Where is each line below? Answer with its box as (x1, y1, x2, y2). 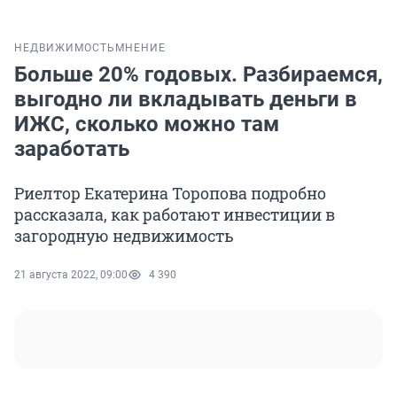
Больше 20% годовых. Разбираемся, (14, 62, 383, 88)
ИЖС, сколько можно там (14, 112, 279, 137)
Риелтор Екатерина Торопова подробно (14, 183, 326, 205)
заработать (14, 136, 129, 162)
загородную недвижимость (14, 225, 234, 247)
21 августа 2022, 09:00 (14, 269, 128, 282)
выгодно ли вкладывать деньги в (14, 87, 357, 113)
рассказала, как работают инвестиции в (14, 204, 335, 226)
